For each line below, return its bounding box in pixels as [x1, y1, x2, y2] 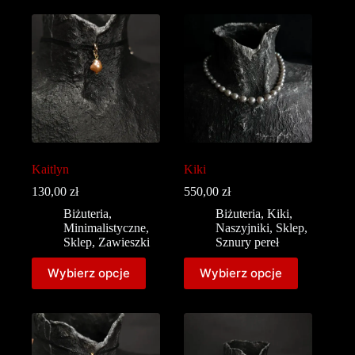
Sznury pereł [216, 235, 280, 249]
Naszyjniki [216, 220, 270, 235]
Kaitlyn [32, 162, 69, 176]
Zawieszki [98, 235, 150, 249]
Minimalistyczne [63, 220, 146, 235]
